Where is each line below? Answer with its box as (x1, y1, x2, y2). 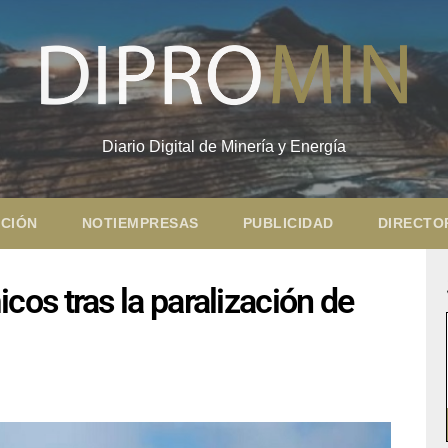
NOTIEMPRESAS (81, 214, 199, 231)
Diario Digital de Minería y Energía (101, 137, 346, 155)
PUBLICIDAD (242, 214, 334, 231)
